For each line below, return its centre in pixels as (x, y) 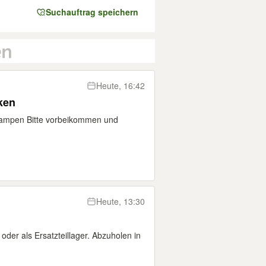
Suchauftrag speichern (92, 12)
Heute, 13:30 (121, 201)
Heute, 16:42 (121, 85)
